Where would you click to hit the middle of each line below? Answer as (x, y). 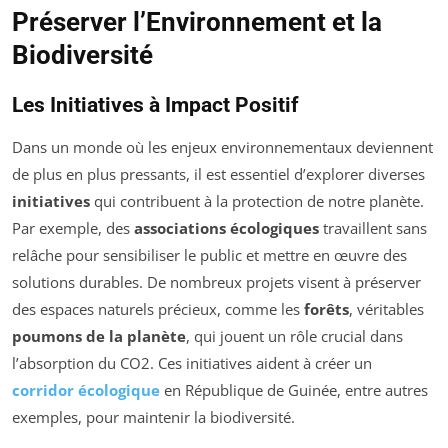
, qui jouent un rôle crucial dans (294, 336)
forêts (326, 309)
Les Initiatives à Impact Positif (155, 105)
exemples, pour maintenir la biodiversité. (153, 417)
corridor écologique (86, 390)
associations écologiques (226, 228)
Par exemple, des (73, 228)
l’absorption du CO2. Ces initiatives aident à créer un (192, 363)
